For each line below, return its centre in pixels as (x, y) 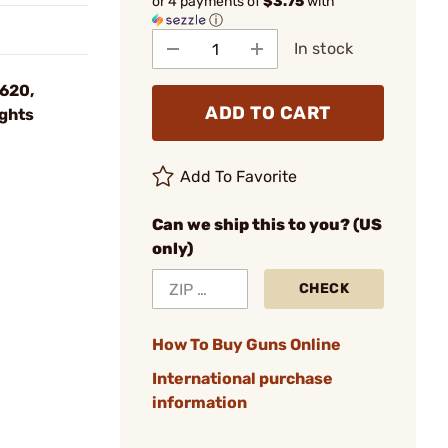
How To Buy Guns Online (246, 344)
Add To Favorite (239, 176)
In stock (323, 48)
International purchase (242, 378)
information (199, 402)
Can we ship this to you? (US (267, 224)
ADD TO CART (268, 113)
